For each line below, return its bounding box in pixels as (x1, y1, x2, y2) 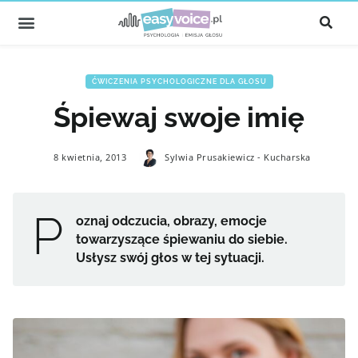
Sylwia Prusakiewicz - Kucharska (165, 151, 311, 163)
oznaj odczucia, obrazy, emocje (76, 213, 267, 229)
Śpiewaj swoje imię (54, 101, 304, 133)
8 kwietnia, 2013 (54, 151, 127, 163)
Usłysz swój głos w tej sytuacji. (76, 250, 265, 265)
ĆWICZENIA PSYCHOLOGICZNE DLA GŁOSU (91, 78, 267, 86)
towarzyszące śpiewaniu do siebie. (76, 232, 288, 247)
